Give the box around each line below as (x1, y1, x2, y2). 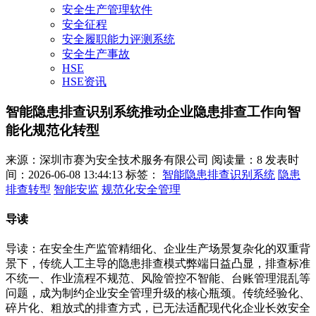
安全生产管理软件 (62, 4, 152, 16)
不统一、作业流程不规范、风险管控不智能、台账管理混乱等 (6, 272, 310, 285)
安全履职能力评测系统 (62, 33, 175, 46)
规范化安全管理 (102, 183, 181, 195)
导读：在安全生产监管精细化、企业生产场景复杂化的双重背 (6, 243, 310, 255)
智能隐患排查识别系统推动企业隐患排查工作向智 (6, 104, 300, 120)
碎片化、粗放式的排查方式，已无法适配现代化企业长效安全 (6, 302, 310, 315)
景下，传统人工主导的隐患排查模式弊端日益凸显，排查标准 (6, 257, 310, 270)
